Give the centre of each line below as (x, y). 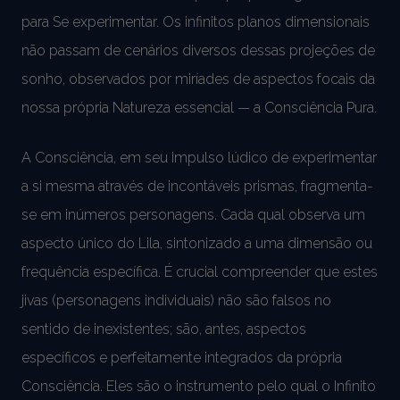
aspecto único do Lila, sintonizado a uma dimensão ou (197, 243)
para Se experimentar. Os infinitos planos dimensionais (196, 21)
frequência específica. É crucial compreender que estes (200, 271)
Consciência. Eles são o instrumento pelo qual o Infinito (199, 386)
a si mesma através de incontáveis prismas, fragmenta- (197, 186)
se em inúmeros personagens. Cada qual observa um (193, 214)
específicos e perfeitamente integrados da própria (182, 357)
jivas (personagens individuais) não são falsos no (176, 300)
